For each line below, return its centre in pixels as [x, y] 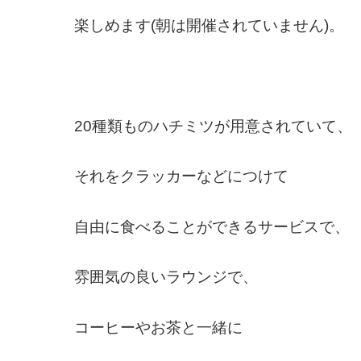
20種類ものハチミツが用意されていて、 [213, 126]
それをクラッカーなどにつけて [181, 176]
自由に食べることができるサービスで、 [212, 226]
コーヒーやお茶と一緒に [158, 327]
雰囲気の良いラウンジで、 [166, 277]
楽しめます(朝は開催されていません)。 [209, 25]
